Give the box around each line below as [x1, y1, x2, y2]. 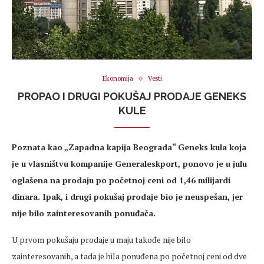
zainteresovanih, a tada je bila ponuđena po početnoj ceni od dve [12, 250, 247, 262]
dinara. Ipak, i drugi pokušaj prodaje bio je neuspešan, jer [12, 191, 243, 203]
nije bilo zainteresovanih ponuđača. [12, 207, 156, 219]
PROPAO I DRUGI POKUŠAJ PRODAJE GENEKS [18, 90, 246, 103]
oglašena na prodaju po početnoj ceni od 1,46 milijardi [12, 174, 230, 186]
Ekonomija [102, 74, 133, 83]
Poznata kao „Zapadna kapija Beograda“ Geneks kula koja [12, 141, 246, 153]
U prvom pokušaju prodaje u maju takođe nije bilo [12, 234, 191, 246]
